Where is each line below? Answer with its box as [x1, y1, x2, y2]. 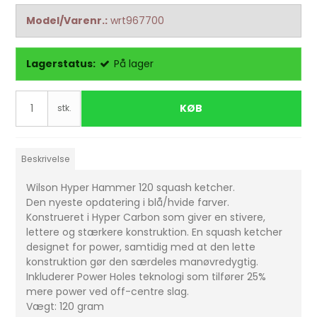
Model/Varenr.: [26, 13, 108, 28]
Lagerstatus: [26, 57, 96, 71]
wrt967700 [110, 13, 165, 28]
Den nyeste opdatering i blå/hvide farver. [26, 195, 230, 210]
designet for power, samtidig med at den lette [26, 240, 256, 255]
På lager [114, 57, 154, 71]
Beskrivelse [21, 153, 70, 166]
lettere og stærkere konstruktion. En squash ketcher [26, 225, 283, 240]
